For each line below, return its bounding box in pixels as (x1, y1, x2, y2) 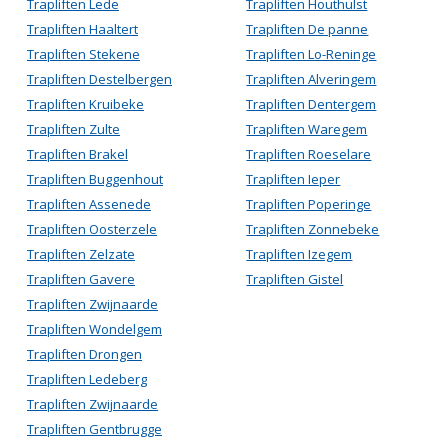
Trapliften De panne (246, 20, 369, 38)
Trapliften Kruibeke (27, 95, 144, 113)
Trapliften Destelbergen (27, 70, 172, 88)
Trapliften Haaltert (27, 20, 138, 38)
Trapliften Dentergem (246, 95, 377, 113)
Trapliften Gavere (27, 270, 135, 288)
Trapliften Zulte (27, 120, 120, 138)
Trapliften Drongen (27, 345, 142, 363)
